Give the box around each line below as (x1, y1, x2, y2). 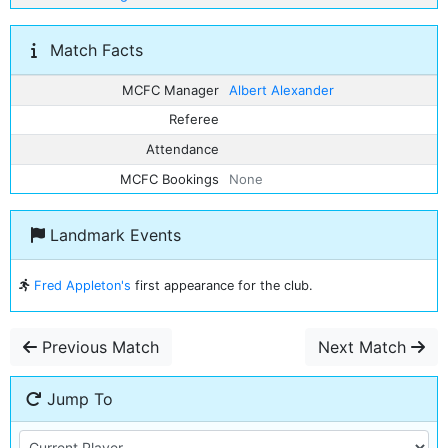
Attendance (146, 140, 220, 157)
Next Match (318, 337, 411, 357)
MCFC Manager (122, 81, 220, 98)
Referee (169, 111, 220, 128)
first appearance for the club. (131, 278, 313, 293)
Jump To (42, 389, 113, 409)
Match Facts (45, 40, 143, 60)
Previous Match (37, 337, 159, 357)
